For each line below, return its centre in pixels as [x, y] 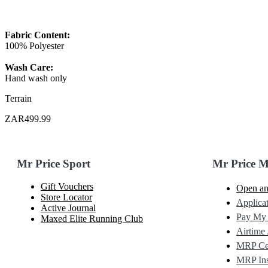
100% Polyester [34, 45]
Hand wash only [36, 78]
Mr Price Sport [55, 163]
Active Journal [68, 208]
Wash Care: [29, 67]
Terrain [18, 98]
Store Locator [66, 197]
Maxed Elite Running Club [92, 219]
